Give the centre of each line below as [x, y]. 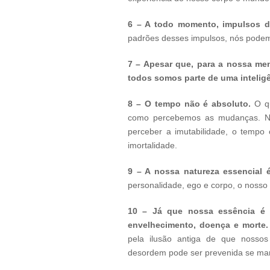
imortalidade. [152, 145]
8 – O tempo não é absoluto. [190, 104]
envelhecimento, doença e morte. [198, 225]
